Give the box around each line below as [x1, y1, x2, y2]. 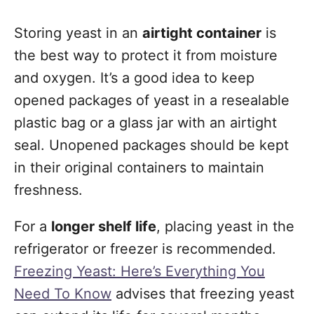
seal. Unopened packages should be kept [14, 137, 289, 153]
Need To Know [14, 285, 111, 302]
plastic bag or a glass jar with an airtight [14, 114, 277, 131]
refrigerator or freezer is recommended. [14, 240, 276, 257]
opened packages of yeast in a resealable [14, 92, 289, 109]
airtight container [142, 25, 261, 41]
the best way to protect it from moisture [14, 47, 278, 64]
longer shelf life [51, 218, 156, 235]
